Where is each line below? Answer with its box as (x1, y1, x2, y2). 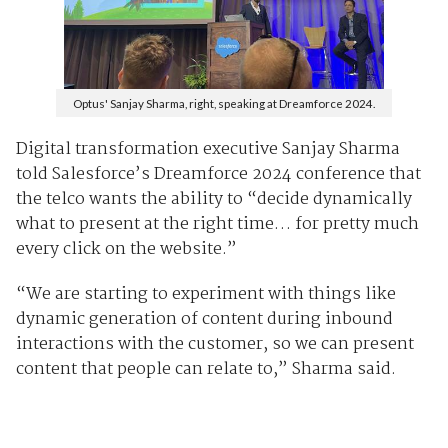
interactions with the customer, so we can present (15, 331, 414, 359)
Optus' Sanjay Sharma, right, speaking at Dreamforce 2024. (73, 95, 375, 110)
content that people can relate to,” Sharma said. (15, 356, 396, 384)
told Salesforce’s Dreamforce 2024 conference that (15, 161, 421, 189)
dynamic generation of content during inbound (15, 306, 393, 334)
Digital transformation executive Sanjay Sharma (15, 136, 400, 164)
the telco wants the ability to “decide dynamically (15, 186, 412, 214)
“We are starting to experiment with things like (15, 281, 396, 309)
